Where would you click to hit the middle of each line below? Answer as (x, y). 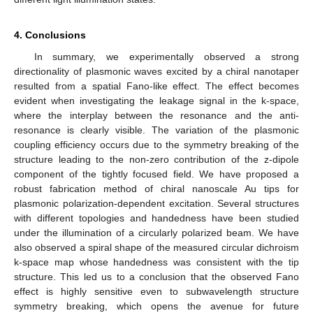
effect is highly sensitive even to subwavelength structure (156, 292)
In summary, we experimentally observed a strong (166, 57)
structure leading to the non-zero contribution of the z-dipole (156, 160)
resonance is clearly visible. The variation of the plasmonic (156, 130)
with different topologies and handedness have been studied (156, 218)
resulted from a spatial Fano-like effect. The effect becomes (156, 86)
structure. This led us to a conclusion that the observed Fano (156, 277)
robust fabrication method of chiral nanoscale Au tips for (156, 189)
